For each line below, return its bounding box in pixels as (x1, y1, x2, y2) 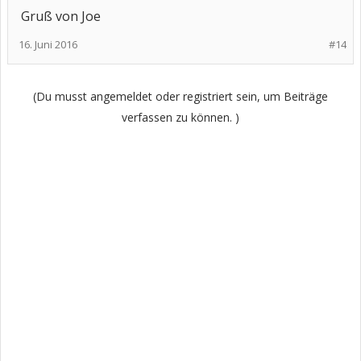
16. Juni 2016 (19, 37, 77, 52)
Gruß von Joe (21, 7, 101, 25)
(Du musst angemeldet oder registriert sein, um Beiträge (33, 89, 328, 104)
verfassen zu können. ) (122, 110, 239, 125)
